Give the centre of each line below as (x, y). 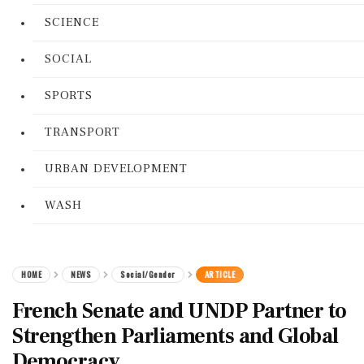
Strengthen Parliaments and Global (175, 336)
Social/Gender (148, 274)
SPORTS (69, 95)
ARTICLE (219, 274)
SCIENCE (72, 22)
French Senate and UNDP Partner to (180, 311)
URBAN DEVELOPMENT (116, 169)
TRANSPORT (82, 132)
